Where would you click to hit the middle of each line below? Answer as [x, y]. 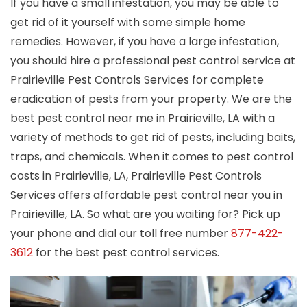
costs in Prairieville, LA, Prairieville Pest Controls [136, 175]
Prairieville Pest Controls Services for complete [137, 79]
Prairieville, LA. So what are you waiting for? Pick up [145, 214]
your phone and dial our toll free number [121, 233]
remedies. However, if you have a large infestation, [145, 41]
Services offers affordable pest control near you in [146, 195]
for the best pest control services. [126, 252]
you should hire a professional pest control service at [153, 60]
